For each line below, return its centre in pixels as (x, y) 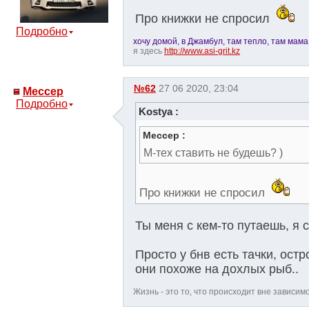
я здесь (149, 51)
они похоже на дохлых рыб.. (217, 269)
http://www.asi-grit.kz (202, 51)
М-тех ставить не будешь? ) (213, 152)
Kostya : (158, 112)
